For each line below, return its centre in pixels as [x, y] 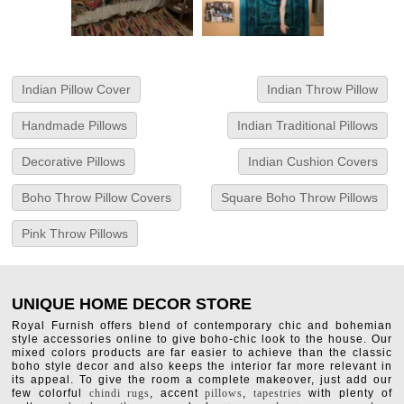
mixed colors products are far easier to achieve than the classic [202, 353]
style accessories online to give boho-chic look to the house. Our [202, 340]
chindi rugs [119, 394]
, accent [178, 394]
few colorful [50, 394]
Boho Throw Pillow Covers [97, 198]
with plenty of [347, 394]
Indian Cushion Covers [312, 162]
